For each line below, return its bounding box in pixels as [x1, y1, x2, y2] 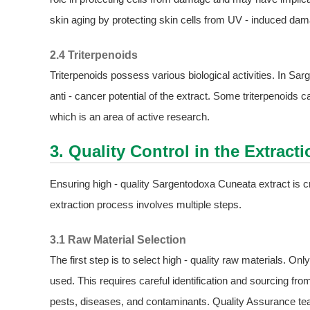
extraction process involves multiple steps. [50, 199, 241, 210]
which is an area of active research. [50, 111, 210, 122]
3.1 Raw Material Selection [50, 233, 186, 246]
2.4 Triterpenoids [50, 48, 138, 61]
